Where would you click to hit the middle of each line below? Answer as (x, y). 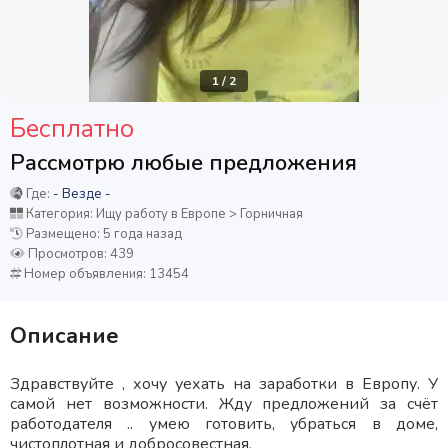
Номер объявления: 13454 (105, 274)
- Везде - (82, 194)
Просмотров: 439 (79, 254)
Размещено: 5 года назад (102, 234)
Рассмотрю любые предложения (183, 163)
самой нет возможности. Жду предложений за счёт (224, 404)
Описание (64, 336)
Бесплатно (72, 129)
